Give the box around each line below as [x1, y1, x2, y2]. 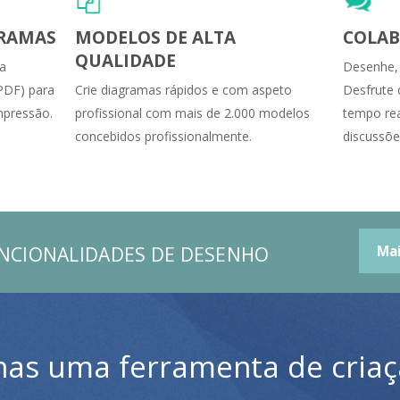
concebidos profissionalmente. [75, 127, 252, 145]
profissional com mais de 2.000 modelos [75, 104, 310, 121]
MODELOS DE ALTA [75, 25, 236, 49]
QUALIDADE [75, 48, 176, 72]
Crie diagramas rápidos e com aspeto [75, 80, 292, 98]
